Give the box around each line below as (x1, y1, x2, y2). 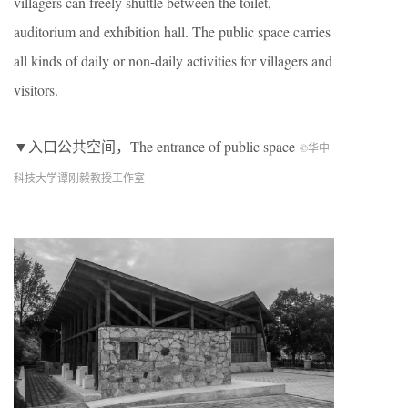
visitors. (14, 80, 58, 100)
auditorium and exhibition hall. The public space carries (14, 22, 331, 42)
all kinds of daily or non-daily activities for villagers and (14, 51, 332, 71)
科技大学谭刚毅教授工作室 (14, 170, 145, 186)
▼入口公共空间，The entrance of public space (14, 137, 300, 157)
